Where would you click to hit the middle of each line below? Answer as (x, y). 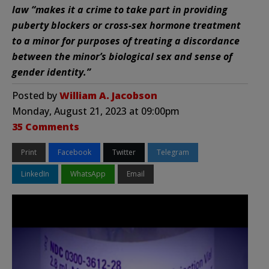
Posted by (36, 95)
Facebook (74, 152)
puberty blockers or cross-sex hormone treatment (126, 25)
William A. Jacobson (108, 95)
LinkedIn (35, 174)
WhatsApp (88, 174)
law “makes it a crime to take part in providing (120, 9)
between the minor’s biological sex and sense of (122, 56)
